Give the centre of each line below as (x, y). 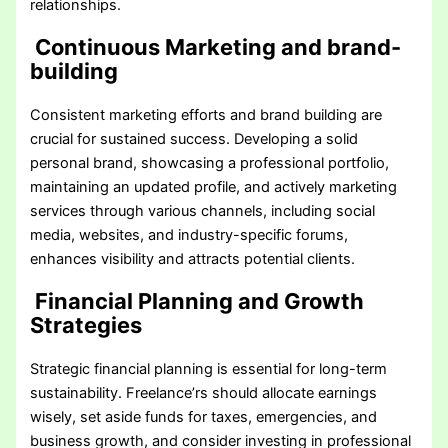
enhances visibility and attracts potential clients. (193, 258)
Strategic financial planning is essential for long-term (209, 369)
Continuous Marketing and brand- (216, 46)
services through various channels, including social (203, 210)
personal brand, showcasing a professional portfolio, (210, 162)
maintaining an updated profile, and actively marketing (214, 186)
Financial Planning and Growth (197, 301)
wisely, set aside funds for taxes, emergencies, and (204, 417)
